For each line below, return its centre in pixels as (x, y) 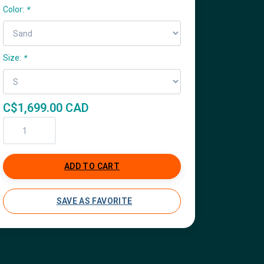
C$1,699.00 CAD (46, 108)
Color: (14, 9)
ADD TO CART (92, 166)
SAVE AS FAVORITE (94, 201)
